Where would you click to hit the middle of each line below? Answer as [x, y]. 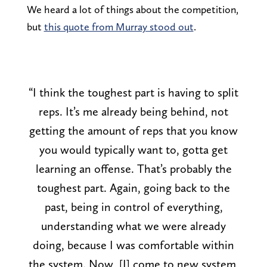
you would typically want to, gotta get [133, 149]
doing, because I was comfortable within [133, 245]
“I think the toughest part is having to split [133, 92]
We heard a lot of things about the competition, [132, 9]
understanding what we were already [133, 226]
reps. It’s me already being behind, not [133, 111]
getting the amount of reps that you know [133, 130]
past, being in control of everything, [133, 207]
